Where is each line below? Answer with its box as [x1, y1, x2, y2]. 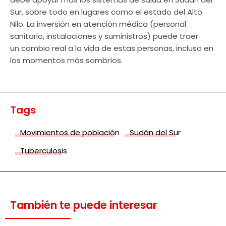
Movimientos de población [20, 127, 120, 138]
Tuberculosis [20, 145, 67, 156]
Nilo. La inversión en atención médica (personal [10, 18, 186, 29]
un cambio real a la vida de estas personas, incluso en [10, 42, 213, 53]
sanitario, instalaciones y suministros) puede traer [10, 30, 198, 41]
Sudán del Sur [130, 127, 181, 138]
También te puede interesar [10, 197, 157, 212]
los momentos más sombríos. [10, 54, 123, 66]
